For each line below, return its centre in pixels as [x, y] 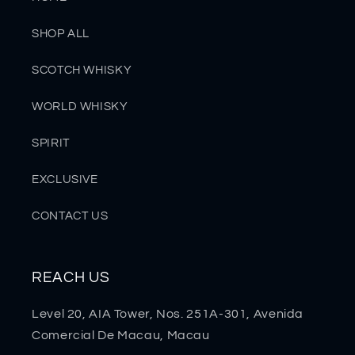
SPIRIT [51, 143]
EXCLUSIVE [65, 180]
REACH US [71, 277]
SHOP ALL [61, 34]
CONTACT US [70, 216]
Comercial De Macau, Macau [121, 335]
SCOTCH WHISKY [82, 71]
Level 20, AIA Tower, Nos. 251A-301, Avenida [168, 313]
